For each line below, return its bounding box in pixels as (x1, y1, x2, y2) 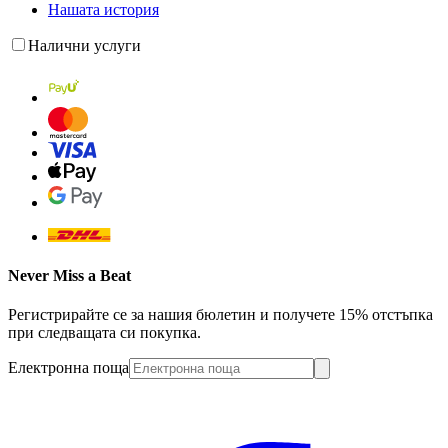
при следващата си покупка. (8, 324, 201, 342)
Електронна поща (8, 359, 129, 377)
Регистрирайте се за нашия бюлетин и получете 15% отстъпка (8, 306, 433, 324)
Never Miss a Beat (8, 266, 131, 284)
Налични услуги (28, 36, 141, 54)
